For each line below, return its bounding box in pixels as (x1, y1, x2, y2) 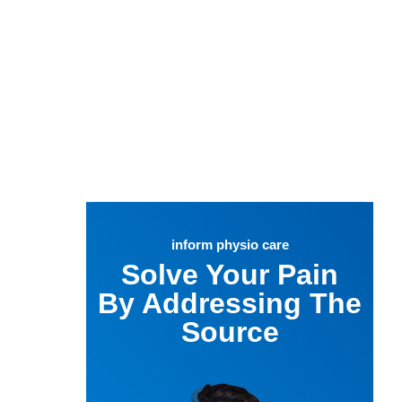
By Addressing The (98, 287, 362, 319)
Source (180, 316, 279, 348)
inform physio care (170, 237, 289, 252)
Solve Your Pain (121, 258, 338, 291)
